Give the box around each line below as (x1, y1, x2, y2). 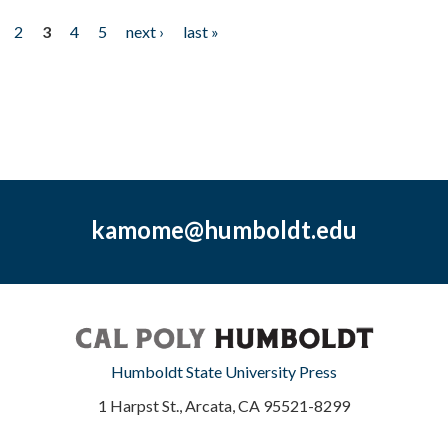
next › (125, 21, 164, 41)
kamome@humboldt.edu (90, 214, 357, 244)
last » (182, 21, 219, 41)
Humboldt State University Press (111, 361, 337, 381)
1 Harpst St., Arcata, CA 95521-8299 (98, 395, 350, 415)
